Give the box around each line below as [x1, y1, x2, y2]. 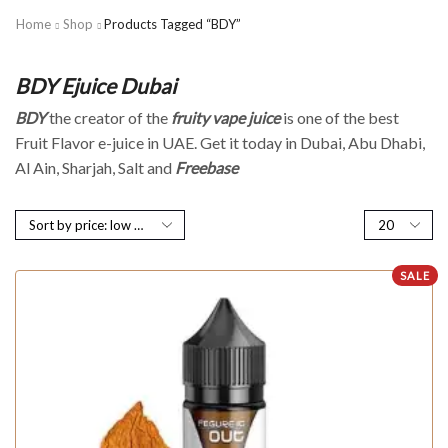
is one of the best [280, 107, 399, 127]
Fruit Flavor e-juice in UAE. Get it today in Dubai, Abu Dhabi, [15, 132, 425, 152]
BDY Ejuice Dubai [15, 73, 176, 98]
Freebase [175, 157, 238, 177]
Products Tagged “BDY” [104, 16, 241, 32]
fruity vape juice [171, 107, 280, 127]
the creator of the [46, 107, 171, 127]
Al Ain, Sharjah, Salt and [15, 157, 175, 177]
